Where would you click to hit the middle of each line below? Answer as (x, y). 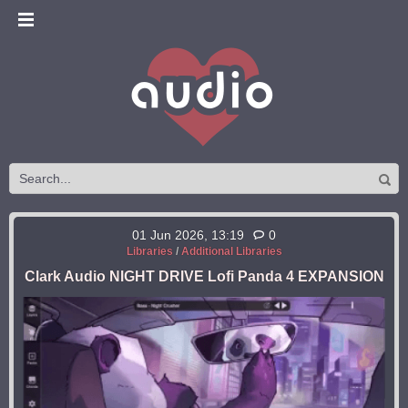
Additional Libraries (231, 251)
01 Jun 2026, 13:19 (188, 235)
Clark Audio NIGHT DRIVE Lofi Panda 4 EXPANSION (204, 276)
